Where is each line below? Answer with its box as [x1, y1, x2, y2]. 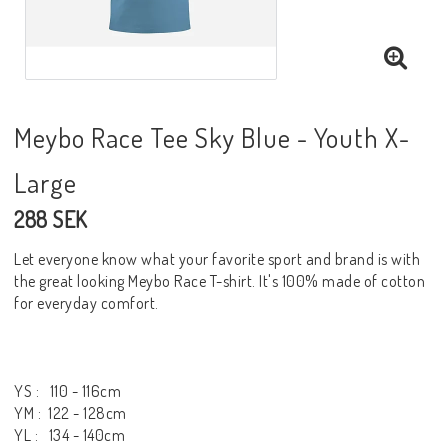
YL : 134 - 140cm [14, 424, 125, 445]
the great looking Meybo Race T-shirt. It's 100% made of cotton [14, 270, 425, 291]
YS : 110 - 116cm [14, 380, 121, 401]
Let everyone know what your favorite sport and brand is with [14, 248, 420, 269]
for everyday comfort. [14, 292, 159, 313]
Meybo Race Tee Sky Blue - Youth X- [14, 119, 410, 154]
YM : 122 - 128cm [14, 402, 127, 423]
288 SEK [14, 204, 88, 233]
